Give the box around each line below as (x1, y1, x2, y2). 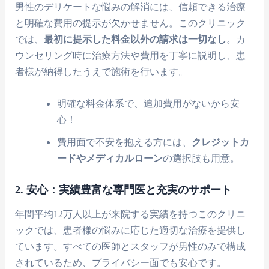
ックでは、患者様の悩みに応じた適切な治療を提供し (15, 224, 246, 236)
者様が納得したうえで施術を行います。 (15, 65, 189, 77)
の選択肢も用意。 (162, 152, 240, 164)
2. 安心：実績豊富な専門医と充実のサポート (15, 184, 232, 196)
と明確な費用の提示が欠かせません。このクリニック (15, 17, 246, 29)
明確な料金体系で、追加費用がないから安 (56, 97, 240, 109)
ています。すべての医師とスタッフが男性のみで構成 (15, 240, 246, 252)
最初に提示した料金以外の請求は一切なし (44, 33, 227, 45)
